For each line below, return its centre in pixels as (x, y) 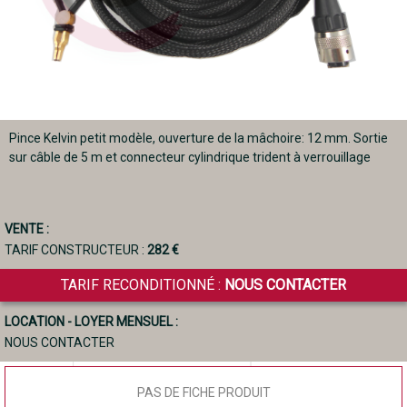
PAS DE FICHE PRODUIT (203, 392)
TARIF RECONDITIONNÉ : (143, 284)
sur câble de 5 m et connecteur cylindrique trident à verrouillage (190, 157)
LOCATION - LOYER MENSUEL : (91, 321)
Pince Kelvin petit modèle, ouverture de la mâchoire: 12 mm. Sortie (199, 138)
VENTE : (27, 228)
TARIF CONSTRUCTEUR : (76, 249)
